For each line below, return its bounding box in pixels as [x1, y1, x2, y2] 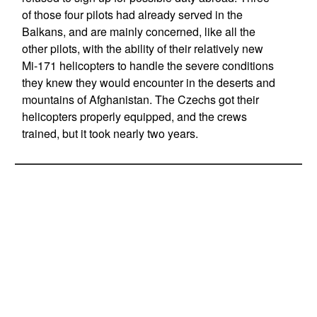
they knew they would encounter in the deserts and [21, 74, 275, 91]
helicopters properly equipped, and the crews [21, 108, 247, 125]
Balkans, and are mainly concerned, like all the [21, 23, 255, 40]
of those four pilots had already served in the [21, 6, 243, 23]
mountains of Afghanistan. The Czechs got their [21, 91, 259, 108]
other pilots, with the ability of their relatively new [21, 40, 263, 57]
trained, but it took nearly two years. [21, 125, 198, 142]
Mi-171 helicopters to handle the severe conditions [21, 57, 274, 74]
